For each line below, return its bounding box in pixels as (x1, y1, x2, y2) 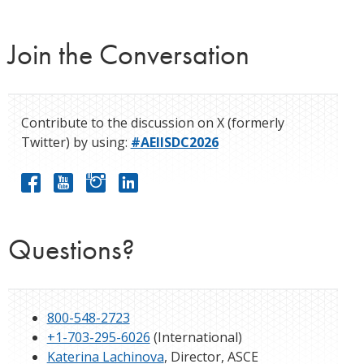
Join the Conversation (7, 35, 249, 73)
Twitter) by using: (20, 132, 131, 151)
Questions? (7, 230, 135, 268)
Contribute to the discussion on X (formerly (20, 113, 284, 132)
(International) (149, 327, 242, 346)
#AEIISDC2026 (130, 132, 219, 151)
